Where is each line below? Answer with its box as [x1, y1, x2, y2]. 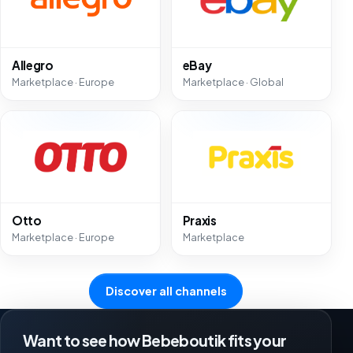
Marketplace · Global [182, 76, 284, 88]
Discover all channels [105, 284, 227, 299]
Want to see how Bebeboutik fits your [23, 331, 287, 351]
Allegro [12, 57, 54, 72]
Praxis [182, 212, 217, 228]
